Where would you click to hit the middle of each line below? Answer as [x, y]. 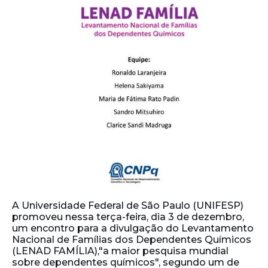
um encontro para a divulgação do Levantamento [133, 228]
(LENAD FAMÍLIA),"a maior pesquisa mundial [120, 251]
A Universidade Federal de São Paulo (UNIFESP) [128, 205]
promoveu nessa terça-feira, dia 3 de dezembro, [128, 217]
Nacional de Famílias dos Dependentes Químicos [132, 239]
